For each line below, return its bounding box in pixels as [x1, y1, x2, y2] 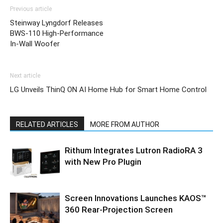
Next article [10, 72, 40, 79]
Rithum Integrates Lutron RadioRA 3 [65, 145, 203, 155]
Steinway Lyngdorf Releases [10, 18, 103, 27]
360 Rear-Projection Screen [65, 204, 173, 215]
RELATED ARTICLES [16, 120, 78, 128]
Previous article [10, 5, 52, 12]
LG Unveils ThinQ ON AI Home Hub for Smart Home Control [10, 85, 207, 94]
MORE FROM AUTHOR [90, 120, 159, 128]
